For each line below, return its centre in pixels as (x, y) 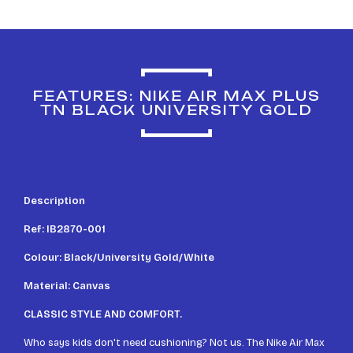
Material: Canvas (67, 286)
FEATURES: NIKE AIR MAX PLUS (176, 95)
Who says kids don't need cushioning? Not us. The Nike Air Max (174, 342)
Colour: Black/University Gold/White (119, 257)
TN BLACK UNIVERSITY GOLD (176, 110)
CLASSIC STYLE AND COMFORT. (103, 314)
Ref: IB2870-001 (65, 229)
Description (54, 201)
